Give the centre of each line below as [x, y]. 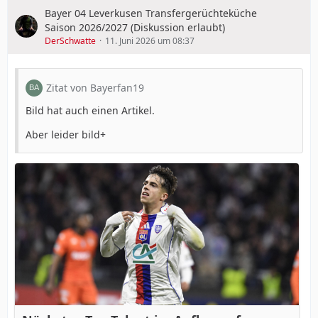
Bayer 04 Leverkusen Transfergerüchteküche [151, 13]
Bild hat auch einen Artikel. [90, 110]
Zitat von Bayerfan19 [95, 87]
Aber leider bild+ [66, 134]
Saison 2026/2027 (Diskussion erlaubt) [135, 27]
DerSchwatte [70, 40]
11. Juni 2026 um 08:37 [150, 40]
